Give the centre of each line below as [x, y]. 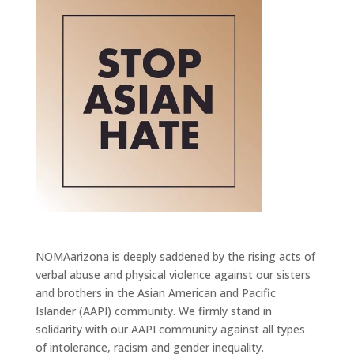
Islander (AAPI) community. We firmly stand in [153, 311]
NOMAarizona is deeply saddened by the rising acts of [175, 257]
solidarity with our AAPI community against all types [170, 330]
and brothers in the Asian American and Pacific [155, 293]
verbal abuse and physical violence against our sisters [173, 275]
